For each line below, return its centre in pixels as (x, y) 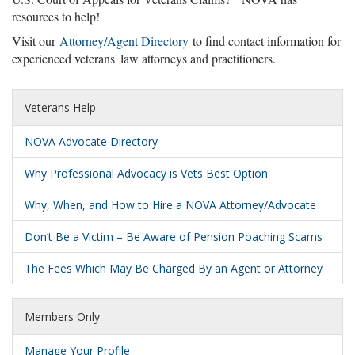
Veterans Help (60, 107)
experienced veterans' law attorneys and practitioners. (144, 58)
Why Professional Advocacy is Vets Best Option (146, 173)
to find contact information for (265, 40)
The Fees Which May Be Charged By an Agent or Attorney (174, 268)
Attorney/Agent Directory (124, 40)
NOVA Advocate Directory (91, 141)
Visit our (34, 40)
